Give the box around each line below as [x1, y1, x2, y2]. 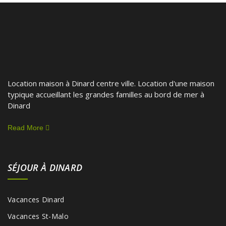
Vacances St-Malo [8, 211, 69, 221]
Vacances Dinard [8, 194, 65, 204]
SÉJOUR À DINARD [8, 161, 82, 174]
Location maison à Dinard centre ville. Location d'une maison [8, 78, 214, 89]
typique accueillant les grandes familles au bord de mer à [8, 89, 204, 100]
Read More [8, 123, 45, 132]
